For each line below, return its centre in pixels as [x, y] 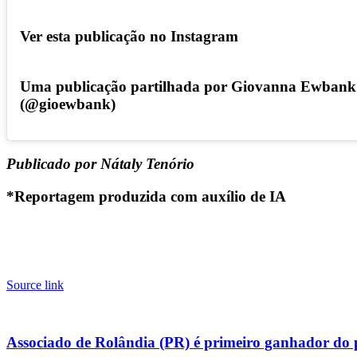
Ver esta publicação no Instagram [129, 37]
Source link [35, 284]
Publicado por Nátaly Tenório [102, 164]
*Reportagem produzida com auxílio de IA [146, 196]
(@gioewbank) [68, 104]
